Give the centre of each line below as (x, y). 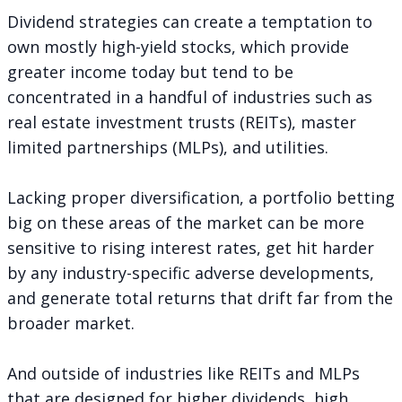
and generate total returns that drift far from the (200, 297)
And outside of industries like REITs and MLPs (184, 373)
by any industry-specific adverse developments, (191, 272)
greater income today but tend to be (150, 71)
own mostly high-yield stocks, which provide (178, 46)
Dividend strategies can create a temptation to (190, 21)
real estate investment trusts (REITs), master (182, 122)
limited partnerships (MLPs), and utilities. (168, 147)
